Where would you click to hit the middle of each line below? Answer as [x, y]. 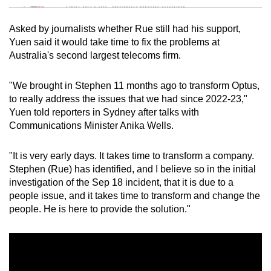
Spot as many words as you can [125, 106]
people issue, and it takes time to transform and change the [135, 195]
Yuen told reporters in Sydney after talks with [104, 112]
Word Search [94, 91]
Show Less [135, 149]
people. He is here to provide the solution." [100, 209]
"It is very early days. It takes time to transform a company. [132, 155]
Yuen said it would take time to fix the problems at [114, 42]
